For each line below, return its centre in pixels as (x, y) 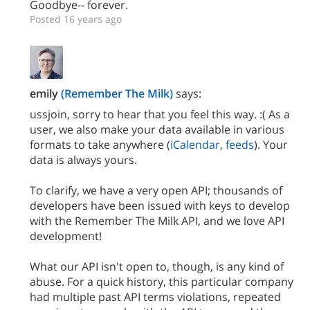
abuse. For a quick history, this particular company (162, 282)
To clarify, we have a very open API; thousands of (156, 190)
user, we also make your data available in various (157, 129)
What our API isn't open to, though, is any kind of (157, 266)
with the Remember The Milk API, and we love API (157, 221)
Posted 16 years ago (76, 19)
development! (66, 236)
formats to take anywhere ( (100, 145)
